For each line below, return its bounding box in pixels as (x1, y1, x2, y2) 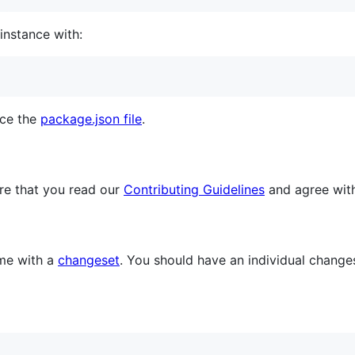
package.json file (40, 110, 142, 127)
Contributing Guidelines (124, 181, 265, 197)
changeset (58, 251, 120, 268)
